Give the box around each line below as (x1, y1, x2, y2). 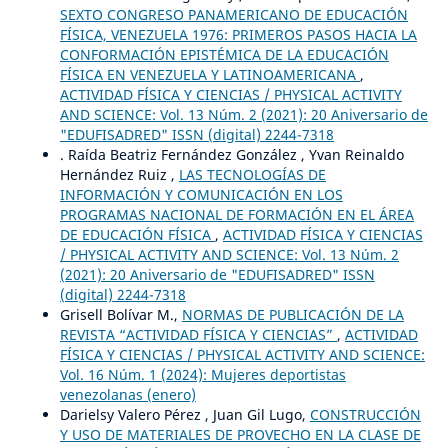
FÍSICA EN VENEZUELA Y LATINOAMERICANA (59, 64, 360, 84)
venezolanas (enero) (59, 384, 196, 404)
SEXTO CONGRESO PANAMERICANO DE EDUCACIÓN (59, 4, 408, 24)
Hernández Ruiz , (59, 164, 179, 184)
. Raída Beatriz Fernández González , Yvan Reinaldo (59, 144, 404, 164)
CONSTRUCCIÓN (309, 404, 421, 424)
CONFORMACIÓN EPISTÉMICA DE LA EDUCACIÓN (59, 44, 389, 64)
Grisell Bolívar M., (59, 304, 182, 324)
